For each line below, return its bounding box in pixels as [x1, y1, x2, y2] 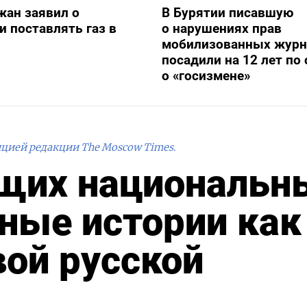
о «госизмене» [161, 67, 254, 84]
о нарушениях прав [161, 20, 282, 36]
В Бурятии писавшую [161, 4, 293, 21]
